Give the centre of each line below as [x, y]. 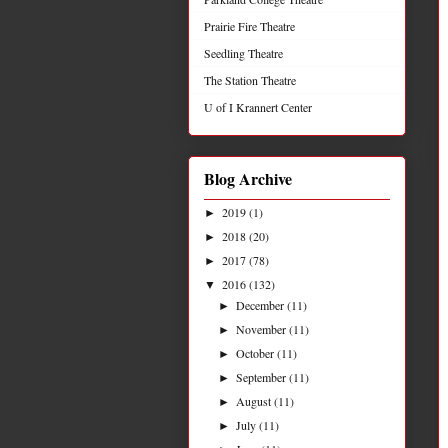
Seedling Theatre [243, 53]
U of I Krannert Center [258, 107]
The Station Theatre [250, 80]
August [255, 400]
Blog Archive [248, 178]
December [262, 304]
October [257, 352]
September [263, 376]
